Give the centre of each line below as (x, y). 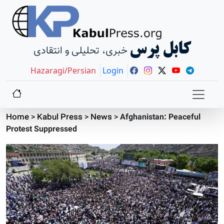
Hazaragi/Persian (63, 70)
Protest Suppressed (41, 130)
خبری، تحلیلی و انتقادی (80, 51)
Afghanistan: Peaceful (160, 118)
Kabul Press (60, 118)
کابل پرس (160, 50)
